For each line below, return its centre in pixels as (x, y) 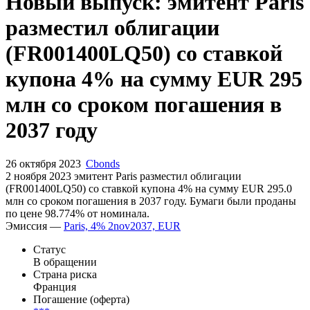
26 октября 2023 (44, 211)
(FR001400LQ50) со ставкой (144, 101)
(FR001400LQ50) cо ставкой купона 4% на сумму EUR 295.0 (149, 236)
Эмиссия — (35, 273)
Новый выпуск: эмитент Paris (155, 49)
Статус (49, 297)
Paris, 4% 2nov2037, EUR (122, 273)
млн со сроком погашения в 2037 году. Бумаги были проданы (151, 248)
